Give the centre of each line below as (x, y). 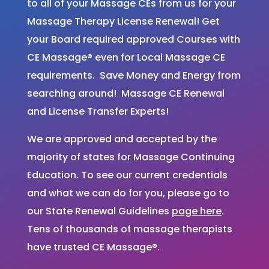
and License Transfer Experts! (98, 112)
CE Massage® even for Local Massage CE (126, 58)
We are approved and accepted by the (122, 139)
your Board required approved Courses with (133, 40)
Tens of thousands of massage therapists (129, 229)
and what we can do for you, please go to (128, 193)
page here (196, 211)
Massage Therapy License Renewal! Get (123, 22)
